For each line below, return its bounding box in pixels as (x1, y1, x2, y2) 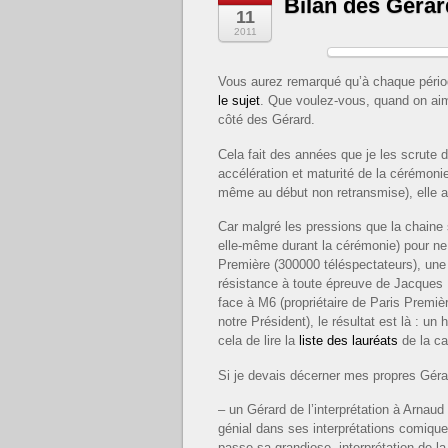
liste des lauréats (299, 333, 398, 349)
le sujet (218, 93, 260, 109)
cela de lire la (218, 333, 299, 349)
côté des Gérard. (218, 112, 315, 128)
